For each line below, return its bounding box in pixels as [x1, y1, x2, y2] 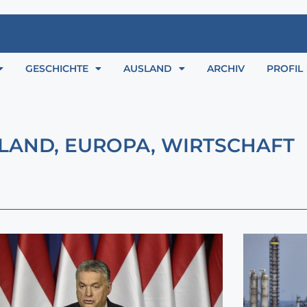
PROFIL [267, 62, 303, 75]
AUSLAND [123, 62, 172, 75]
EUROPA [64, 134, 151, 158]
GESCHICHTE [25, 62, 88, 75]
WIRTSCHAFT [161, 134, 295, 158]
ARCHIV [207, 62, 245, 75]
